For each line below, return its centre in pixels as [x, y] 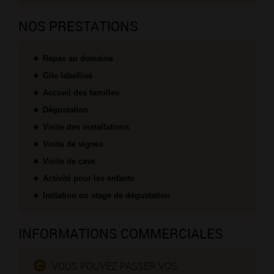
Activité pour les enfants [89, 179]
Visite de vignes [73, 144]
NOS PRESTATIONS [78, 26]
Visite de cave [69, 161]
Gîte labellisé [68, 76]
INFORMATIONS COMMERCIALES [121, 234]
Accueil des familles [81, 93]
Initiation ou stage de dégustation [106, 196]
